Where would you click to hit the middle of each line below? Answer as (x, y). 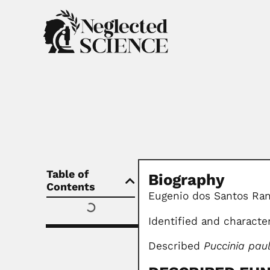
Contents (71, 187)
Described (176, 246)
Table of (67, 174)
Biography (187, 180)
